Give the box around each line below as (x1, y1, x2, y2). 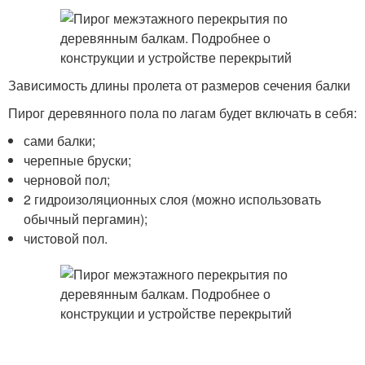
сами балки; (24, 131, 96, 150)
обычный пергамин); (24, 209, 148, 228)
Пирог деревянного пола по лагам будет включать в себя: (8, 103, 357, 122)
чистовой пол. (24, 229, 108, 248)
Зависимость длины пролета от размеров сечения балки (8, 76, 350, 95)
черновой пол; (24, 170, 111, 189)
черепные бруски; (24, 151, 132, 169)
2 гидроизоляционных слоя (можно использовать (24, 190, 322, 209)
